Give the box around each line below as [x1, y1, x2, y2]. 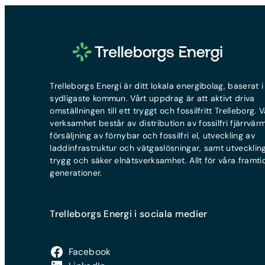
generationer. [50, 167, 102, 178]
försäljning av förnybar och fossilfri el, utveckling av [50, 130, 255, 141]
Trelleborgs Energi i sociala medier [50, 207, 208, 220]
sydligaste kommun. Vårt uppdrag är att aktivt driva [50, 92, 255, 104]
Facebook [69, 245, 111, 258]
